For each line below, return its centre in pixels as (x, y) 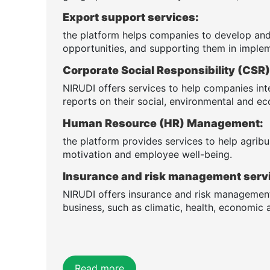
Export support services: (132, 17)
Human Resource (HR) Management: (164, 123)
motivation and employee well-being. (147, 154)
